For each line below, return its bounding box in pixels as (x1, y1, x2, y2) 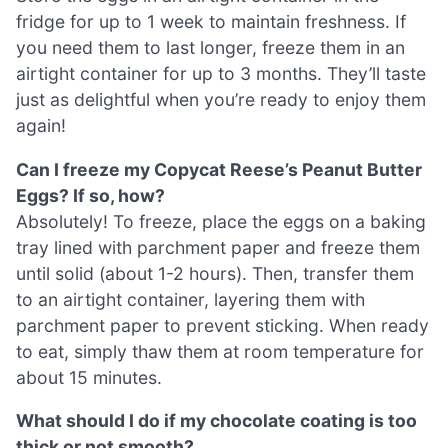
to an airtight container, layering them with (16, 288, 365, 310)
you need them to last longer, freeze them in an (16, 36, 405, 58)
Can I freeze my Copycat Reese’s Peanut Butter (16, 158, 422, 180)
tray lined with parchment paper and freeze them (16, 236, 420, 258)
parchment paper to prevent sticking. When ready (16, 314, 429, 336)
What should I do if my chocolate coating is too (16, 410, 417, 432)
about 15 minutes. (16, 366, 162, 388)
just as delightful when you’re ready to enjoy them (16, 88, 426, 110)
